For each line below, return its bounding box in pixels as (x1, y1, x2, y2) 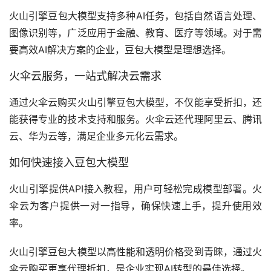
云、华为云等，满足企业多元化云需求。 (9, 130, 189, 142)
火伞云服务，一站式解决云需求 (9, 70, 162, 82)
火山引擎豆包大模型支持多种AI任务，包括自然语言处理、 (9, 10, 262, 22)
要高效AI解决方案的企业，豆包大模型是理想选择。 (9, 44, 237, 56)
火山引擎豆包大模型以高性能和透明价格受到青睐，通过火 (9, 246, 262, 258)
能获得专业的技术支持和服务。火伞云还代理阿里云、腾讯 (9, 113, 262, 125)
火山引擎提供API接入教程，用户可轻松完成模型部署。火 (9, 183, 262, 195)
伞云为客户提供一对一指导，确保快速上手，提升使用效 (9, 200, 262, 212)
